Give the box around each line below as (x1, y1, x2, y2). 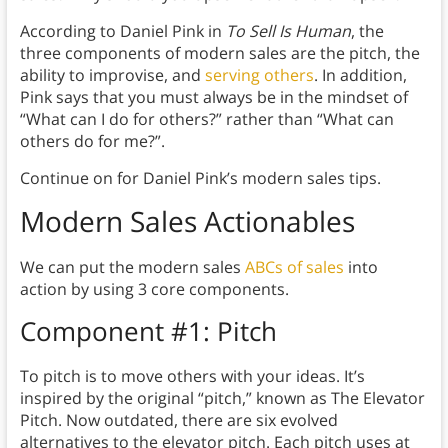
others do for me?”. (19, 130, 165, 153)
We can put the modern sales (19, 256, 245, 279)
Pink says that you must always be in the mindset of (19, 86, 408, 109)
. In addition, (313, 64, 407, 87)
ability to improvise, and (19, 64, 205, 87)
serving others (204, 64, 314, 87)
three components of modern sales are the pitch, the (19, 42, 420, 65)
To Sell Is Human (225, 20, 351, 43)
